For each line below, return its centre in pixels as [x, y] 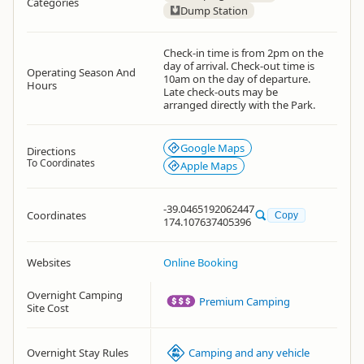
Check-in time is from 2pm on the [243, 53]
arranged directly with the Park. [239, 105]
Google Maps [212, 148]
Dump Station [214, 11]
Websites [49, 262]
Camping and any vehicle [249, 353]
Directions [51, 151]
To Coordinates [61, 163]
